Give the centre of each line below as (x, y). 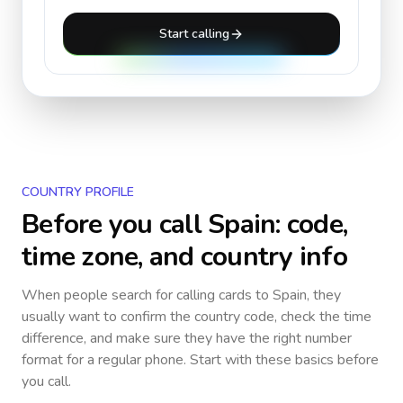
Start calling (194, 34)
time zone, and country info (184, 257)
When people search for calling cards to (147, 295)
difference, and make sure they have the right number (187, 338)
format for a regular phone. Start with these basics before (200, 360)
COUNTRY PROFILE (78, 192)
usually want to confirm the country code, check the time (197, 317)
